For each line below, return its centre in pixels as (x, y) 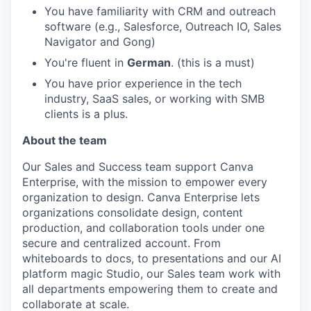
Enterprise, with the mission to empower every (145, 182)
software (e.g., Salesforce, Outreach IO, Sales (163, 26)
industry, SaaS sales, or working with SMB (154, 98)
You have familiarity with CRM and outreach (160, 11)
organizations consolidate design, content (133, 212)
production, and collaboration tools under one (143, 227)
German (149, 62)
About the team (65, 140)
